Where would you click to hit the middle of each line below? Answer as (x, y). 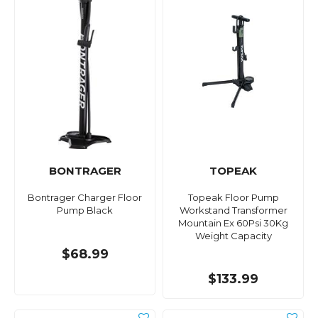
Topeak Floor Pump (233, 198)
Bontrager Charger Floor (85, 198)
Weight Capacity (233, 236)
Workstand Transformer (233, 210)
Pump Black (85, 210)
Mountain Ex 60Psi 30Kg (233, 223)
